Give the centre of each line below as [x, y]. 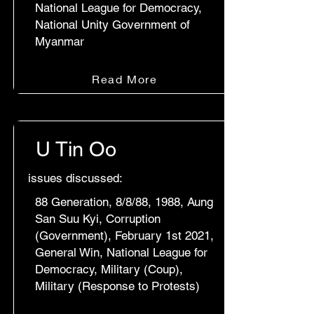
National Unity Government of [112, 25]
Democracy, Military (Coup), [109, 269]
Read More [125, 78]
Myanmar [60, 41]
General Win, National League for [121, 252]
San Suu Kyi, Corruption [98, 219]
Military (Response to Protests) [117, 286]
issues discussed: [75, 178]
